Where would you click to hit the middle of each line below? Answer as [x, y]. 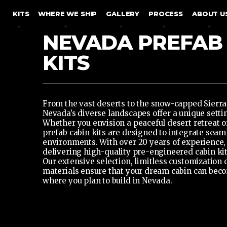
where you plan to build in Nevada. [107, 181]
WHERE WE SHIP [68, 14]
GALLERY [123, 14]
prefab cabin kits [74, 133]
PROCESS [166, 14]
